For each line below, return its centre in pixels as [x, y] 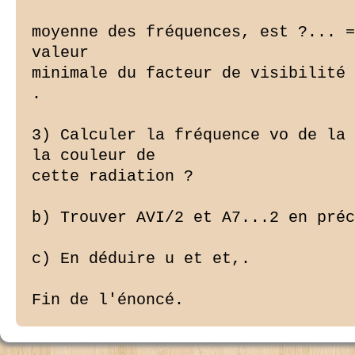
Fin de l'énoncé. [108, 300]
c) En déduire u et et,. [141, 259]
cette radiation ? [113, 177]
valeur [60, 53]
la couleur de [94, 156]
